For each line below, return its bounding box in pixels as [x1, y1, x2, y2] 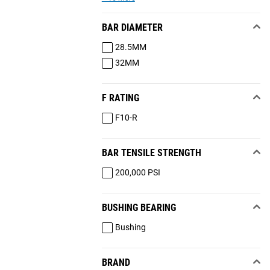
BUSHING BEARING [101, 201, 176, 213]
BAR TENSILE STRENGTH [101, 146, 201, 159]
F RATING [101, 92, 139, 104]
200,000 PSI [115, 168, 160, 178]
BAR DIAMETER [101, 21, 163, 33]
